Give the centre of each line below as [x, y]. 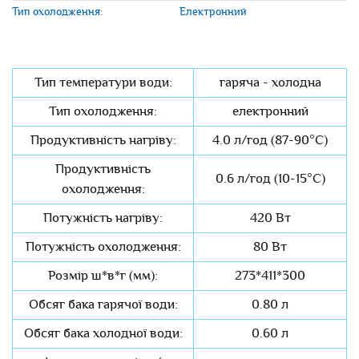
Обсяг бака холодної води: [103, 334]
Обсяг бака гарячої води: [103, 305]
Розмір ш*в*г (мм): [103, 276]
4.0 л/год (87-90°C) [270, 141]
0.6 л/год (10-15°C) [270, 179]
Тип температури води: [103, 83]
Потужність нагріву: [103, 218]
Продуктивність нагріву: [103, 141]
